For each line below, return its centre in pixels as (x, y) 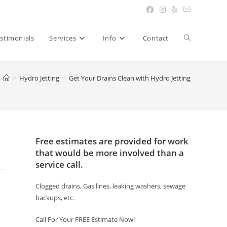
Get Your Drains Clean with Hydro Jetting (130, 78)
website (197, 75)
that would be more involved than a (110, 153)
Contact (156, 38)
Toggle (195, 38)
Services (63, 38)
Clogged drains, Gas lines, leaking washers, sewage (110, 186)
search (195, 113)
